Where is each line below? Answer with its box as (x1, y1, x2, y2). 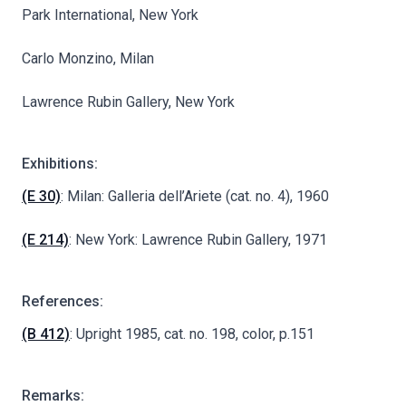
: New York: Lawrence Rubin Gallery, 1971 (69, 230, 327, 248)
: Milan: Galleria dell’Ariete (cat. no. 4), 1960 (61, 187, 329, 205)
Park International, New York (22, 5, 198, 24)
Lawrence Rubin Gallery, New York (22, 92, 235, 111)
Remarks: (22, 386, 84, 404)
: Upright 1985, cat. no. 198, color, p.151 (70, 324, 314, 343)
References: (22, 292, 103, 310)
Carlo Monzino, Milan (22, 49, 154, 67)
